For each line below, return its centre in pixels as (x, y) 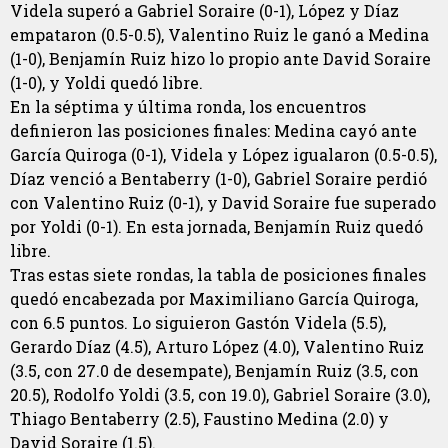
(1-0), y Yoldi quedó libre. (106, 83)
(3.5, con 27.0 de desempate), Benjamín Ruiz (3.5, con (214, 371)
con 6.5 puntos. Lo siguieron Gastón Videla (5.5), (198, 323)
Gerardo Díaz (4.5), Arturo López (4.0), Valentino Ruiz (217, 347)
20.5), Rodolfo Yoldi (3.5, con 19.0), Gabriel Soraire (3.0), (220, 395)
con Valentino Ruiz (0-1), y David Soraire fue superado (223, 203)
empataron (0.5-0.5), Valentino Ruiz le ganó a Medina (219, 35)
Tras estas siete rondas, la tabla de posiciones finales (218, 275)
